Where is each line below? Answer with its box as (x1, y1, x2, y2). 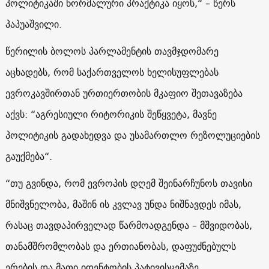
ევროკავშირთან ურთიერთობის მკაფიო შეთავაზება (5, 84, 243, 101)
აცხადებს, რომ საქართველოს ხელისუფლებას (5, 63, 219, 80)
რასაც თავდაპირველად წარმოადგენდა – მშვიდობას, (5, 216, 252, 234)
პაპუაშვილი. (5, 15, 62, 32)
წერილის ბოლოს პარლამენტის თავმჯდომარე (5, 42, 219, 59)
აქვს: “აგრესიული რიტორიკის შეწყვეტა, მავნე (5, 105, 217, 122)
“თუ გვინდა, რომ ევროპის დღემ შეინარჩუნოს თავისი (5, 174, 252, 192)
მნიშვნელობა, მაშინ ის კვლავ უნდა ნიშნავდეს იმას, (5, 195, 241, 213)
